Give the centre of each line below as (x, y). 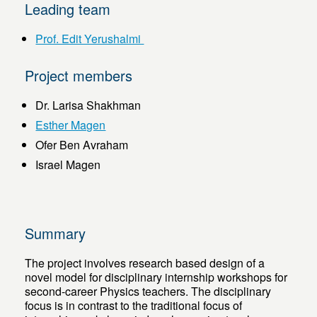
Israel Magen (68, 165)
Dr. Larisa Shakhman (88, 105)
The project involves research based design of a (145, 263)
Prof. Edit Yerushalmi (90, 39)
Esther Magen (71, 125)
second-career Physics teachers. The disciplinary (148, 292)
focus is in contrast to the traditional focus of (134, 306)
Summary (56, 234)
